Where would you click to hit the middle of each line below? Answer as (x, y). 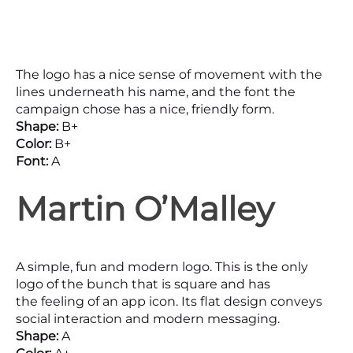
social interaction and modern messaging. (148, 319)
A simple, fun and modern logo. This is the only (162, 267)
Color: (35, 144)
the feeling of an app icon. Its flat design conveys (169, 302)
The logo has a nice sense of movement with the (169, 75)
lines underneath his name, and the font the (156, 92)
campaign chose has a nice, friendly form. (145, 110)
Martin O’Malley (145, 209)
